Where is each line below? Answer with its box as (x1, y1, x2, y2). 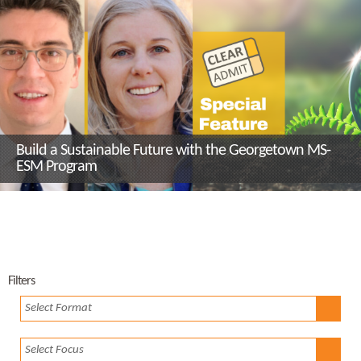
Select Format (25, 302, 92, 315)
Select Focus (25, 344, 84, 357)
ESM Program (16, 159, 97, 176)
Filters (8, 275, 35, 288)
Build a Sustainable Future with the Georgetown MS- (16, 143, 330, 160)
